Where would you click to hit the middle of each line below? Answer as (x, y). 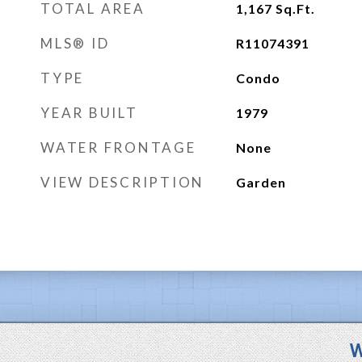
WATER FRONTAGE (118, 147)
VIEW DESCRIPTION (122, 182)
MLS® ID (75, 43)
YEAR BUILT (89, 113)
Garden (261, 182)
